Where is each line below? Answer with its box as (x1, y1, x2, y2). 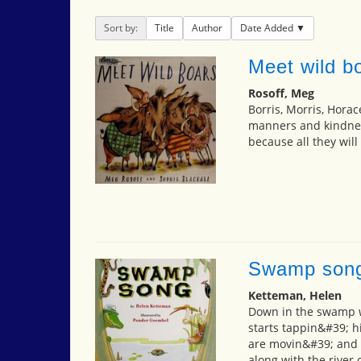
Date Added (240, 21, 296, 35)
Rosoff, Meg (247, 85, 314, 101)
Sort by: (104, 21, 138, 35)
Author (192, 21, 222, 35)
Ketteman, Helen (247, 288, 342, 303)
